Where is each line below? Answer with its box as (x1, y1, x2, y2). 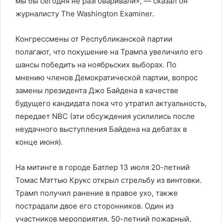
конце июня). (15, 137, 63, 147)
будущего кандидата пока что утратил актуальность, (15, 99, 207, 108)
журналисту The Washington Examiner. (15, 9, 154, 18)
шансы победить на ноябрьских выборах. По (15, 60, 176, 69)
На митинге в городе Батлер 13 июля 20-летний (15, 163, 190, 172)
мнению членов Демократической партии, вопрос (15, 73, 198, 82)
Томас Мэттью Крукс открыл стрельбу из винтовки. (15, 175, 202, 185)
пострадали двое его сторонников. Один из (15, 201, 173, 211)
